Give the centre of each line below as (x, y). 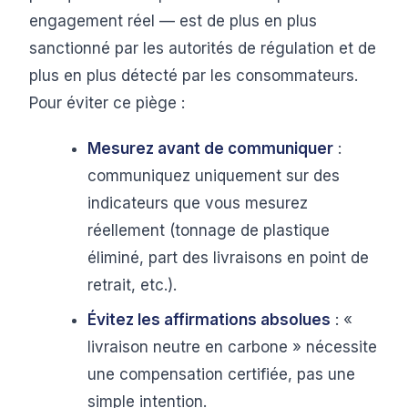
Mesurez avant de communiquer (210, 148)
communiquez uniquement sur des (214, 176)
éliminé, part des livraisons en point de (228, 258)
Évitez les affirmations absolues (209, 320)
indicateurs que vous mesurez (198, 203)
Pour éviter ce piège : (107, 103)
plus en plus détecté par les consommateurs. (194, 76)
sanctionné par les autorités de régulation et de (203, 48)
